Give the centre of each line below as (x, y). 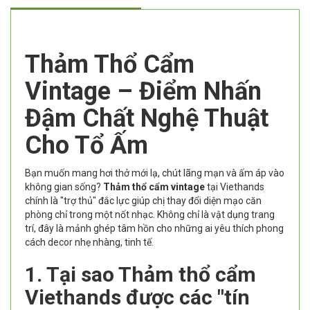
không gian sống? (64, 187)
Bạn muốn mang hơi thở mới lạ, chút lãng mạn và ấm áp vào (155, 173)
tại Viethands (235, 187)
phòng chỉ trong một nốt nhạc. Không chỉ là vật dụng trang (150, 215)
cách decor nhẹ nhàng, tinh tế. (89, 243)
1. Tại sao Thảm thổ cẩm (140, 275)
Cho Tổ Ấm (86, 146)
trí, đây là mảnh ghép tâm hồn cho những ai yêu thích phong (154, 229)
